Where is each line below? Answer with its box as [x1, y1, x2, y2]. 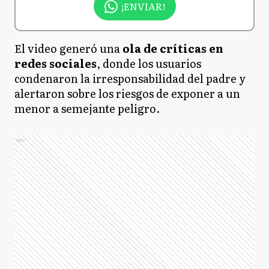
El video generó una [14, 40, 120, 56]
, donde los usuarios [97, 55, 201, 71]
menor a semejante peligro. [14, 100, 162, 116]
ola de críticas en [120, 40, 223, 56]
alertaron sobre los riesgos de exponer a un [14, 85, 240, 101]
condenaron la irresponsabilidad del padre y [14, 70, 246, 86]
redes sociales [14, 55, 97, 71]
